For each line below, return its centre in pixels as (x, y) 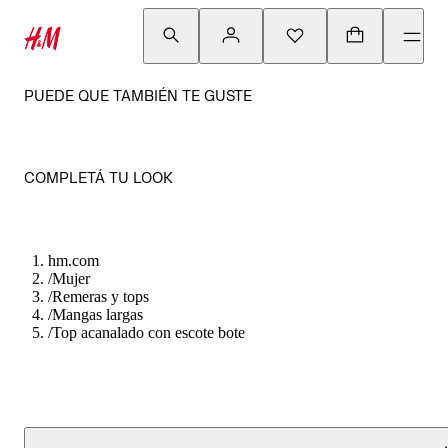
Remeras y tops (100, 296)
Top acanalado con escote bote (148, 332)
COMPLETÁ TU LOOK (98, 177)
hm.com (73, 260)
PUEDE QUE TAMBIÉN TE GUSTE (138, 95)
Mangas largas (97, 314)
